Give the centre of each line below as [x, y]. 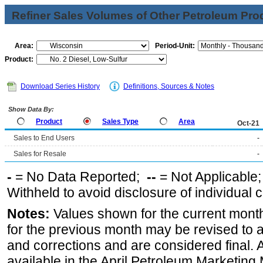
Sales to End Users [44, 138]
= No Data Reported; [79, 177]
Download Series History [60, 86]
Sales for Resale [40, 154]
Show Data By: [30, 109]
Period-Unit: [175, 46]
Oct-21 [248, 123]
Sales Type [120, 122]
